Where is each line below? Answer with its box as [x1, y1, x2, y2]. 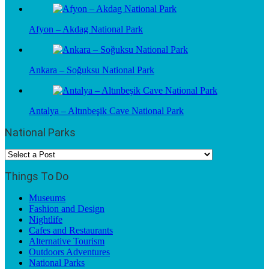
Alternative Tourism [29, 235, 104, 246]
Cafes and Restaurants [29, 225, 113, 235]
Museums [29, 192, 65, 203]
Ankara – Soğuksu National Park [29, 64, 154, 75]
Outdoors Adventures [29, 246, 110, 257]
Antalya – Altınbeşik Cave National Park [29, 105, 184, 116]
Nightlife [29, 214, 62, 225]
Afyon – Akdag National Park [29, 23, 143, 34]
